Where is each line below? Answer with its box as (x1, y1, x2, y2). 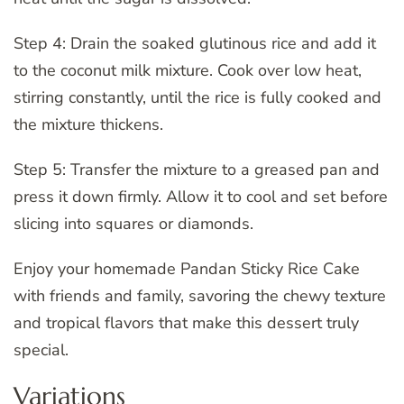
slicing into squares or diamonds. (14, 213, 253, 235)
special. (14, 339, 69, 362)
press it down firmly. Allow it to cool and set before (14, 186, 388, 208)
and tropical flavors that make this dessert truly (14, 312, 359, 335)
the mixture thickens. (14, 114, 163, 136)
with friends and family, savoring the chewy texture (14, 285, 386, 308)
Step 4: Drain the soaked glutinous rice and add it (14, 32, 376, 55)
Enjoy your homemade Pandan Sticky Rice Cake (14, 258, 360, 280)
